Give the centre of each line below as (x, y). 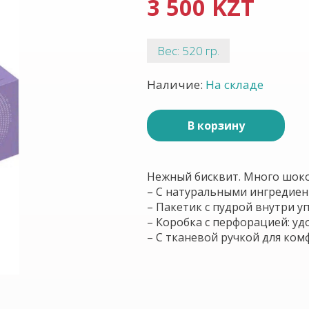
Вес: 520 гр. (188, 51)
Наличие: (176, 84)
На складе (235, 84)
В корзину (216, 126)
